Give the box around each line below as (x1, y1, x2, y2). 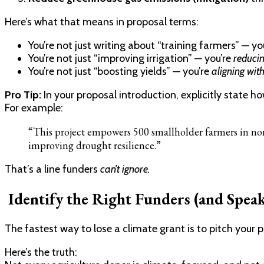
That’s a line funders (5, 162, 100, 176)
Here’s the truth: (5, 246, 77, 259)
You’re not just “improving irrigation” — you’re (28, 51, 233, 65)
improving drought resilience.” (28, 138, 161, 152)
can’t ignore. (100, 162, 150, 176)
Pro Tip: (5, 88, 41, 101)
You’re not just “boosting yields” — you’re (28, 64, 212, 78)
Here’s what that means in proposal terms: (5, 15, 199, 28)
